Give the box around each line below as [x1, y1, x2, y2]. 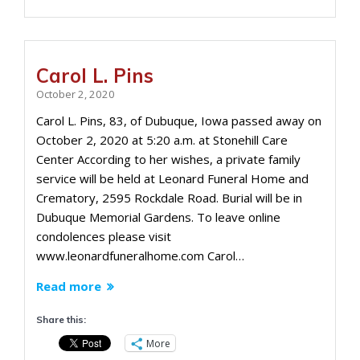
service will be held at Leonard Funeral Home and [36, 170, 309, 186]
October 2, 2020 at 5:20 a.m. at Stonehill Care [36, 132, 288, 148]
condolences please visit [36, 228, 171, 244]
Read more [36, 278, 101, 294]
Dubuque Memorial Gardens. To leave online [36, 209, 280, 225]
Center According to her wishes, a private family [36, 151, 301, 167]
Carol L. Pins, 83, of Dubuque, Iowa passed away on [36, 112, 321, 129]
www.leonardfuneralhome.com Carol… [36, 247, 244, 264]
